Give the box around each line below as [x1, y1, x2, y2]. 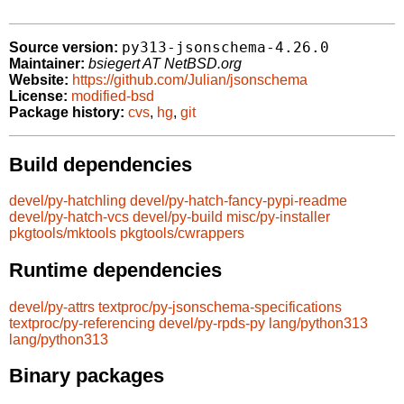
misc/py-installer [226, 209, 330, 225]
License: [9, 88, 68, 105]
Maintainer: [9, 56, 85, 72]
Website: [9, 72, 69, 88]
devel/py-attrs [9, 298, 95, 315]
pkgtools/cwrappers [120, 225, 244, 242]
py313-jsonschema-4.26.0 [122, 39, 329, 57]
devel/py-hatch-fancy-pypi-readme [130, 193, 347, 209]
